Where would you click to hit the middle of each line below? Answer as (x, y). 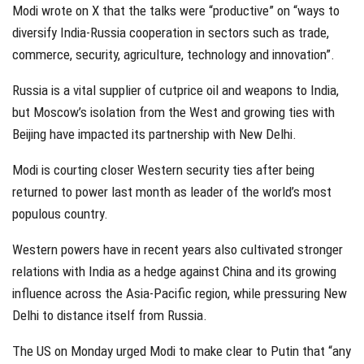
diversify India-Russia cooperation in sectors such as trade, (171, 33)
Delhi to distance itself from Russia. (110, 316)
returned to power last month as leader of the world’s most (172, 192)
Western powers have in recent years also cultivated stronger (178, 250)
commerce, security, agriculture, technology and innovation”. (173, 55)
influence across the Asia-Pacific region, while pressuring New (180, 294)
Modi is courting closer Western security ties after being (163, 170)
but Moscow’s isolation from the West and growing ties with (173, 113)
